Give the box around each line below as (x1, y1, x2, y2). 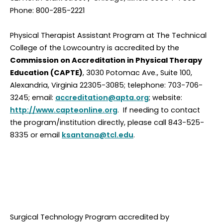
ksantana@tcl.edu (62, 130, 133, 140)
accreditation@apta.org (55, 93, 149, 103)
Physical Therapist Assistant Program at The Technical (10, 30, 207, 41)
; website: (149, 93, 182, 103)
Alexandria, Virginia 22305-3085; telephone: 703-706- (10, 80, 203, 91)
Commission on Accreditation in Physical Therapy (10, 55, 202, 66)
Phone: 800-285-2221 (10, 5, 85, 15)
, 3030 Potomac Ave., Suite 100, (83, 68, 192, 78)
